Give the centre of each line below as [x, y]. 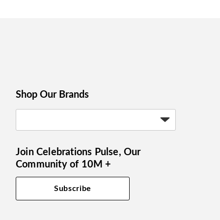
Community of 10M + [64, 165]
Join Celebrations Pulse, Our [78, 152]
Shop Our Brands [53, 95]
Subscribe [73, 189]
